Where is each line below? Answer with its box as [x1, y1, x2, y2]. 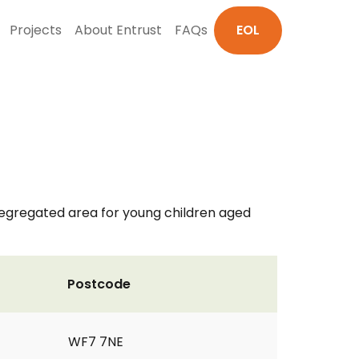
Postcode [67, 275, 131, 293]
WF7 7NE [68, 333, 123, 351]
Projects [10, 21, 62, 39]
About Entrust [75, 21, 162, 39]
